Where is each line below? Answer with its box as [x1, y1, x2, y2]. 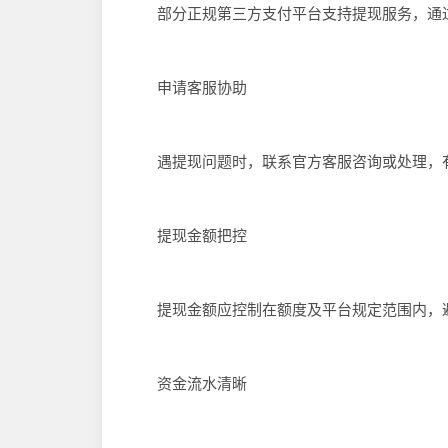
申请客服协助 [127, 77, 247, 97]
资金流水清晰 [127, 373, 247, 393]
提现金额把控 [127, 225, 247, 245]
